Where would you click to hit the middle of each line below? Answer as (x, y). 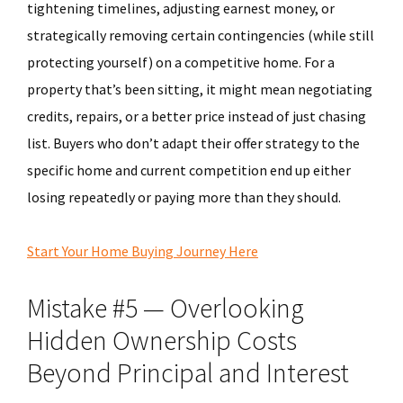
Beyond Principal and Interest (188, 372)
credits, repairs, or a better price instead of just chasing (197, 116)
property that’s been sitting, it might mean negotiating (200, 89)
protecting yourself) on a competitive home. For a (181, 62)
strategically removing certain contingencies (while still (201, 35)
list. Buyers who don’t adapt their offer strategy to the (193, 143)
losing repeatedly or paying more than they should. (184, 197)
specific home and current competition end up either (189, 170)
